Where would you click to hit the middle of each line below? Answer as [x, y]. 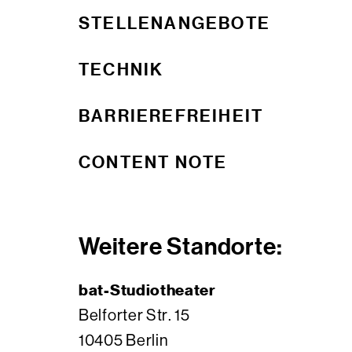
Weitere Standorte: [181, 246]
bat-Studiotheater [147, 290]
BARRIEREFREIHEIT [171, 115]
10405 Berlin [124, 341]
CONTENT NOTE [153, 162]
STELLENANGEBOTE [174, 23]
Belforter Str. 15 [134, 315]
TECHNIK [121, 69]
